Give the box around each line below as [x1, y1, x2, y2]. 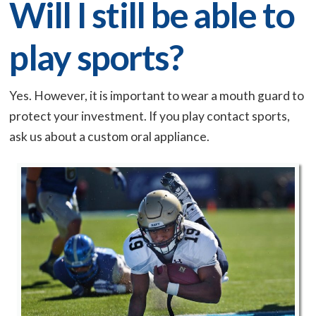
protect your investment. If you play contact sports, [9, 109, 291, 124]
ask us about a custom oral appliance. [9, 129, 210, 145]
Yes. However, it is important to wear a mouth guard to [9, 88, 305, 104]
